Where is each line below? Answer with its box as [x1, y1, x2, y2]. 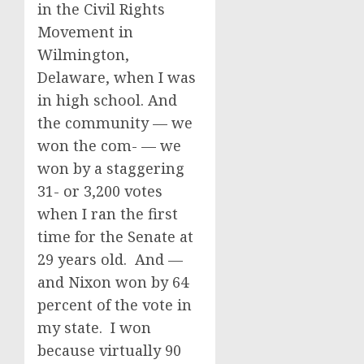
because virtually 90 [37, 340, 181, 360]
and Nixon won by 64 [37, 272, 188, 292]
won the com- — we [37, 136, 181, 155]
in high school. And [37, 90, 177, 110]
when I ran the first [37, 204, 178, 223]
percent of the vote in [37, 295, 192, 314]
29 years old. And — [37, 249, 183, 269]
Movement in [37, 22, 133, 41]
